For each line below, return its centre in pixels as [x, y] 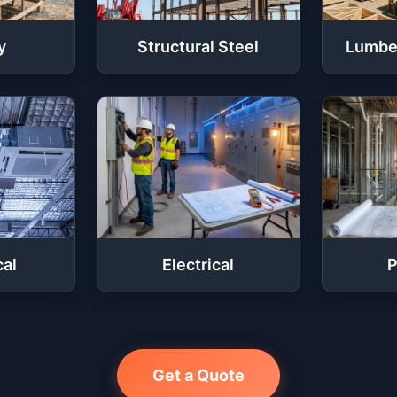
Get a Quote [198, 375]
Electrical [198, 265]
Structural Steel [198, 47]
